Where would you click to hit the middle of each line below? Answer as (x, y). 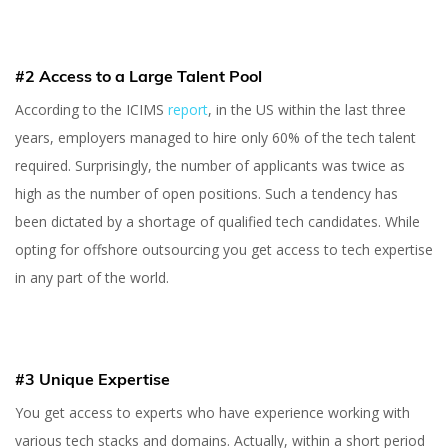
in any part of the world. (92, 277)
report (186, 109)
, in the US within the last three (307, 109)
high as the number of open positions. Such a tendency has (206, 193)
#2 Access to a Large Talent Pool (138, 75)
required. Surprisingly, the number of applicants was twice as (210, 165)
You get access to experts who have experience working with (212, 412)
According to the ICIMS (89, 109)
